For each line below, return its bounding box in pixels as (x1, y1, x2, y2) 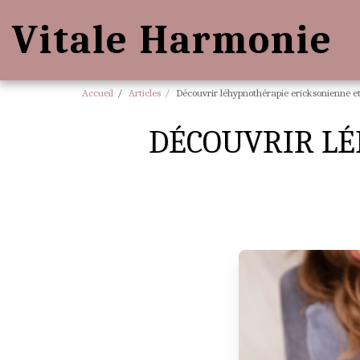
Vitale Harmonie (12, 16, 333, 63)
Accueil (82, 87, 113, 99)
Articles (129, 87, 161, 99)
